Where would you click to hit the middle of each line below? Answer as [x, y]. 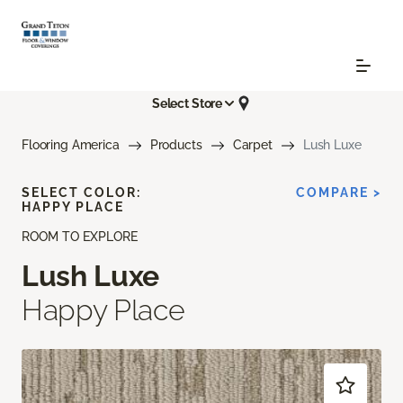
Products [176, 145]
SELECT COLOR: [81, 193]
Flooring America [71, 145]
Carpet [252, 145]
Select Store [187, 103]
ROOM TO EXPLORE [80, 237]
